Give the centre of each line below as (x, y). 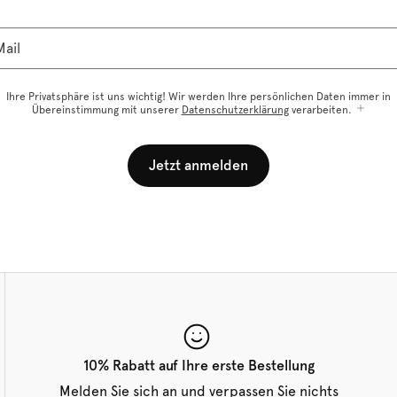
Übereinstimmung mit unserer (106, 110)
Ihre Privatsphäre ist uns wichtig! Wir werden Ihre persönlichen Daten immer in (198, 97)
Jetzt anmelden (198, 165)
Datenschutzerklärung (235, 110)
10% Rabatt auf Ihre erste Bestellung (198, 366)
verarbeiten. (320, 110)
